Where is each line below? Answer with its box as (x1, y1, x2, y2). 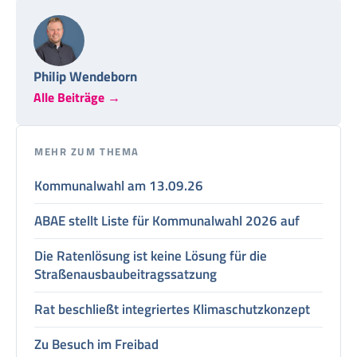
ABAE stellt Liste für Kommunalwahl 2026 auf (34, 210, 300, 231)
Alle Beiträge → (33, 87, 120, 107)
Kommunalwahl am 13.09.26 (34, 175, 203, 196)
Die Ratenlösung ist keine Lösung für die (34, 245, 267, 266)
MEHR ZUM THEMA (34, 143, 139, 159)
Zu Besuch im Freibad (34, 333, 159, 355)
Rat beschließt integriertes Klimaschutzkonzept (34, 298, 310, 320)
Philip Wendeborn (33, 65, 137, 87)
